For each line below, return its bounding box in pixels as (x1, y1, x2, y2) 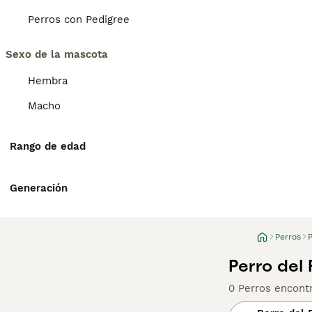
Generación (10, 182, 68, 194)
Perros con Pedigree (28, 13, 130, 26)
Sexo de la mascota (6, 48, 108, 61)
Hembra (28, 75, 68, 87)
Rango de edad (10, 140, 86, 153)
